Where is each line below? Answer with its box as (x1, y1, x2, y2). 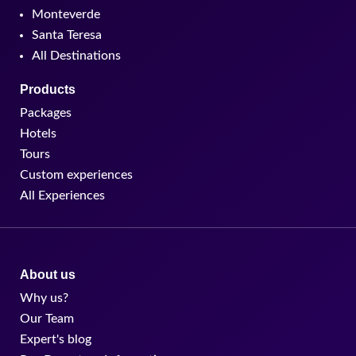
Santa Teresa (32, 28, 102, 41)
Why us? (20, 292, 68, 305)
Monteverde (32, 7, 100, 21)
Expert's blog (20, 333, 91, 346)
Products (20, 82, 75, 96)
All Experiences (20, 188, 105, 202)
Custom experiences (20, 168, 133, 181)
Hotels (20, 126, 56, 140)
